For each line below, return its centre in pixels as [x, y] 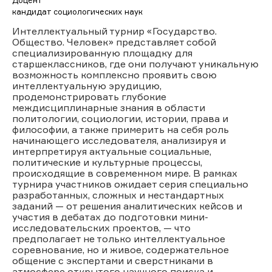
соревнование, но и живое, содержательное [121, 249]
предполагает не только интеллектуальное [119, 238]
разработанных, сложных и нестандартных [118, 195]
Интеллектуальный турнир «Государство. [114, 31]
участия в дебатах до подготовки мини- [110, 216]
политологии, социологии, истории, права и [120, 118]
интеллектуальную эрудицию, [87, 85]
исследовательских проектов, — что [101, 227]
